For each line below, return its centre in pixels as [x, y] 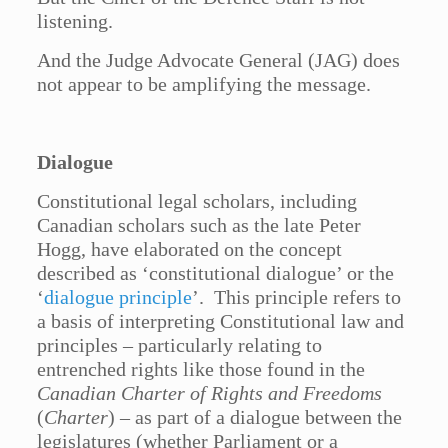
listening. [75, 21]
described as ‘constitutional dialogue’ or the [216, 273]
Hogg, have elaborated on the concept [190, 249]
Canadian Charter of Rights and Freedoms [210, 393]
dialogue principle [118, 297]
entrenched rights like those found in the [201, 369]
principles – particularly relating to [180, 345]
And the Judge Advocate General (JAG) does [219, 60]
